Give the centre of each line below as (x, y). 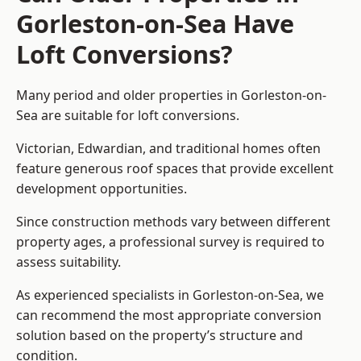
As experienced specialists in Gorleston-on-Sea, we (170, 295)
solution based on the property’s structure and (160, 336)
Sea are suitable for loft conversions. (128, 116)
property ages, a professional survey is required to (170, 242)
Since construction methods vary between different (173, 222)
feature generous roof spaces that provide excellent (175, 169)
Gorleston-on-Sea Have (155, 24)
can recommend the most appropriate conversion (169, 315)
